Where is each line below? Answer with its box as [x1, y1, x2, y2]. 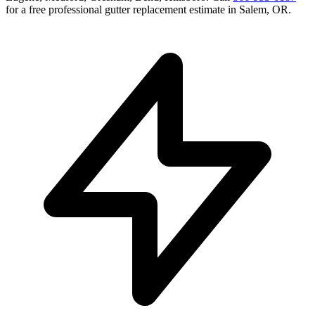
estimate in [186, 4, 239, 16]
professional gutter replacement [49, 4, 186, 16]
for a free [6, 4, 49, 16]
